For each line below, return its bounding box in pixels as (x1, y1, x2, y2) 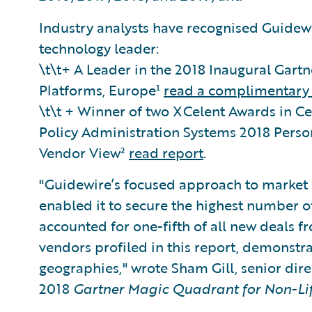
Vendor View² (39, 142, 129, 163)
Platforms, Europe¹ (39, 79, 164, 100)
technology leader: (39, 38, 159, 58)
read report (129, 142, 203, 163)
